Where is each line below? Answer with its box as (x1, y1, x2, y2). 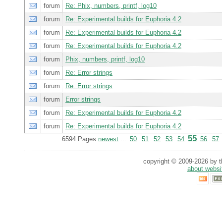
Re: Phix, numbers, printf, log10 (65, 2, 157, 10)
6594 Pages (62, 135, 99, 143)
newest (98, 135, 119, 143)
